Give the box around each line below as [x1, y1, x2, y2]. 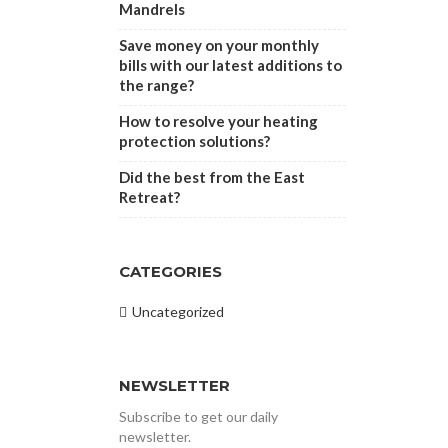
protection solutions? [118, 132, 270, 150]
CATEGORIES [118, 262, 222, 281]
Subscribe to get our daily [118, 408, 278, 425]
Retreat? [118, 188, 180, 206]
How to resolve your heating [118, 112, 318, 130]
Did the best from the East [118, 168, 305, 186]
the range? [118, 76, 194, 94]
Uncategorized [131, 303, 224, 320]
